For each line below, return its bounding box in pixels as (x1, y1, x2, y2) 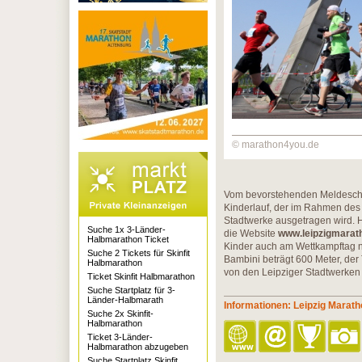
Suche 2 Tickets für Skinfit (87, 248, 190, 258)
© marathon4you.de (232, 139, 319, 150)
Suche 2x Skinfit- (87, 309, 154, 318)
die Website (224, 228, 278, 239)
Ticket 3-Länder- (87, 332, 153, 342)
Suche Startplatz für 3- (87, 285, 175, 295)
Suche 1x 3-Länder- (87, 225, 166, 234)
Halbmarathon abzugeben (87, 342, 188, 351)
